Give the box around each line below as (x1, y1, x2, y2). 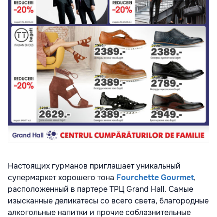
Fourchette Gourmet (116, 172, 194, 183)
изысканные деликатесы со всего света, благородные (8, 195, 209, 206)
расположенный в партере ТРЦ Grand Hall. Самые (8, 184, 193, 194)
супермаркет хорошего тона (8, 172, 116, 183)
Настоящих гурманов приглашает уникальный (8, 160, 183, 171)
